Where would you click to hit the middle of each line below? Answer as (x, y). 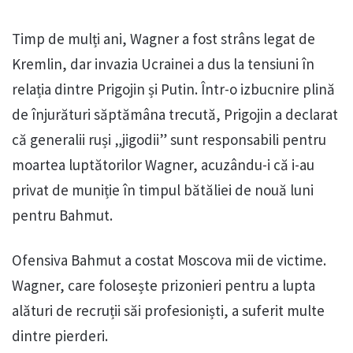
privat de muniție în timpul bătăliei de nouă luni (163, 190)
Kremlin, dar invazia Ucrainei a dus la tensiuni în (163, 64)
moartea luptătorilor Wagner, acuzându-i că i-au (163, 165)
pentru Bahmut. (62, 216)
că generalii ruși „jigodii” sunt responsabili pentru (169, 140)
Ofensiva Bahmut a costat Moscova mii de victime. (169, 260)
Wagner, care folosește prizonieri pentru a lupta (163, 286)
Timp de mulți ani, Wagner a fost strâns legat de (163, 39)
